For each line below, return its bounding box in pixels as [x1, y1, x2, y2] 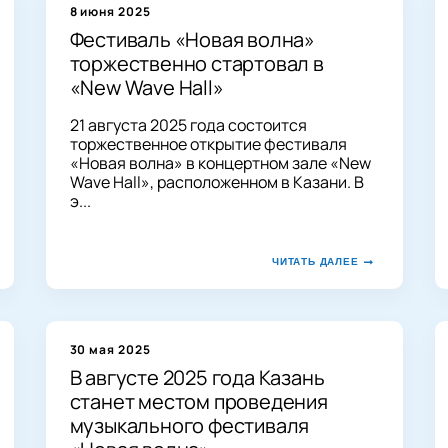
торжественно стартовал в [69, 49, 324, 77]
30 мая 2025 [69, 340, 152, 358]
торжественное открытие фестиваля [69, 132, 347, 155]
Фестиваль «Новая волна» [69, 25, 315, 53]
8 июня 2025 [69, 2, 152, 20]
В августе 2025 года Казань [69, 363, 325, 391]
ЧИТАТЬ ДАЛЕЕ [271, 255, 359, 267]
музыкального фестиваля [69, 411, 310, 439]
